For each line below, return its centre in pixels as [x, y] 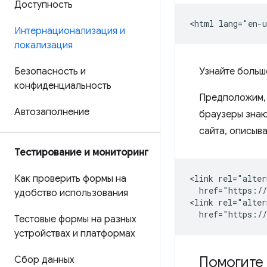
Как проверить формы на [70, 179]
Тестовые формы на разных [75, 219]
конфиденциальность [63, 86]
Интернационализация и [70, 31]
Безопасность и [50, 72]
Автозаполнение [52, 112]
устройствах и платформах [75, 234]
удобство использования [71, 193]
